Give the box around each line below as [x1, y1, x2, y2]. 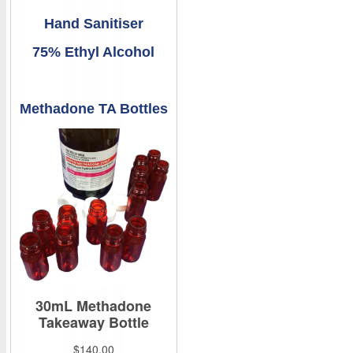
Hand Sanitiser [44, 15, 143, 32]
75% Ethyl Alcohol [32, 43, 155, 60]
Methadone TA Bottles [20, 100, 168, 117]
